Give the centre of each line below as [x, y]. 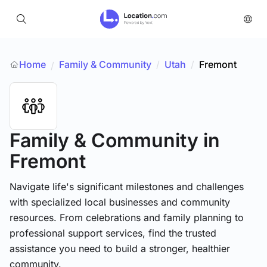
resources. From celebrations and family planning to [127, 218]
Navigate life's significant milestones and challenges [127, 187]
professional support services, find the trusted [113, 233]
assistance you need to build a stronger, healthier [120, 249]
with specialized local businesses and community [120, 202]
